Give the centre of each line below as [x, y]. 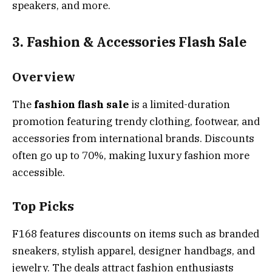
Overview [44, 77]
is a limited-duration [179, 104]
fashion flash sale [81, 104]
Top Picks [43, 206]
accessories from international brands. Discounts [133, 138]
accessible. [39, 172]
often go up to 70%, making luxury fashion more [131, 155]
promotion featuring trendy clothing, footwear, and [136, 121]
